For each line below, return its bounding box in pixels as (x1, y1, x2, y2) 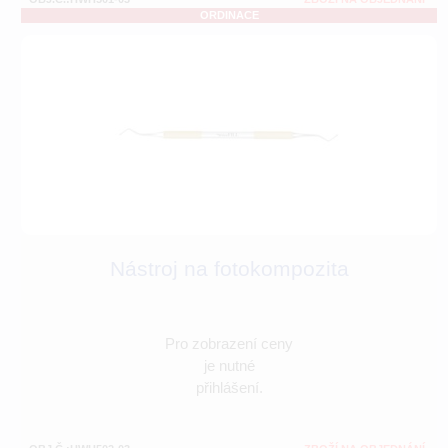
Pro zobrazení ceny (165, 335, 293, 353)
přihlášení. (195, 379, 263, 397)
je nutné (203, 357, 255, 375)
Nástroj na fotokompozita (109, 257, 349, 281)
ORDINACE (199, 9, 259, 22)
